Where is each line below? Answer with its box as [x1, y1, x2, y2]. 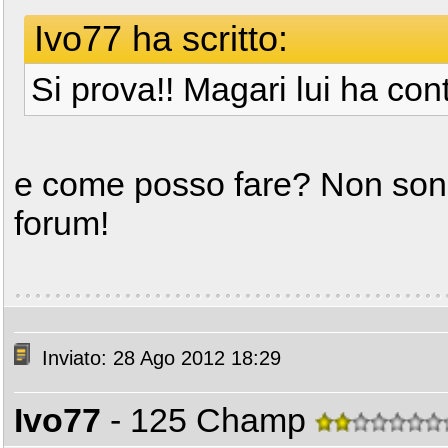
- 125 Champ [110, 401, 315, 439]
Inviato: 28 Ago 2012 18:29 [36, 347, 281, 370]
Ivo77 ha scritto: [34, 18, 288, 59]
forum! [14, 204, 109, 242]
